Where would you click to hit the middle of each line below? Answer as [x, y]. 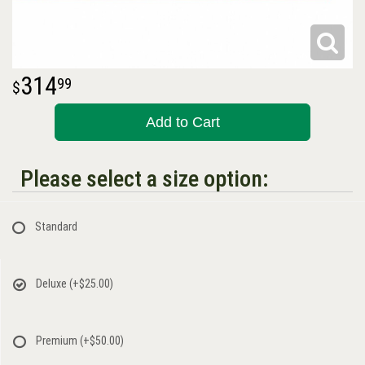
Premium [58, 340]
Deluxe [53, 283]
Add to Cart [182, 122]
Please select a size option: [144, 178]
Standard [56, 226]
